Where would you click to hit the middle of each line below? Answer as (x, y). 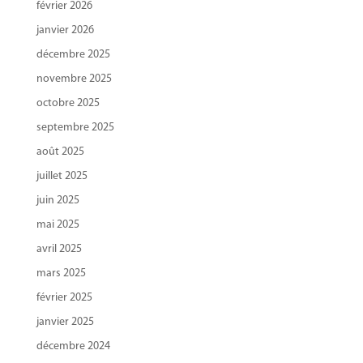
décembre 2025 (73, 54)
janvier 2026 (65, 30)
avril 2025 (59, 249)
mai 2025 (58, 224)
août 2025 (60, 152)
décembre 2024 (73, 346)
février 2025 (64, 297)
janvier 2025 (65, 322)
